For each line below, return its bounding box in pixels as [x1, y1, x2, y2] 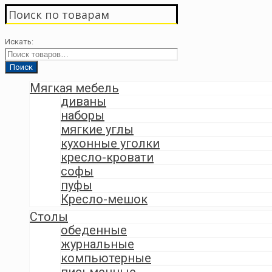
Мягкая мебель [30, 80, 119, 95]
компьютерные [61, 250, 151, 265]
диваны [61, 93, 106, 109]
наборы [61, 107, 104, 123]
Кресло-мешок [61, 191, 148, 206]
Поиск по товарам [8, 7, 109, 22]
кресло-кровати [61, 149, 154, 165]
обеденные [61, 222, 127, 237]
